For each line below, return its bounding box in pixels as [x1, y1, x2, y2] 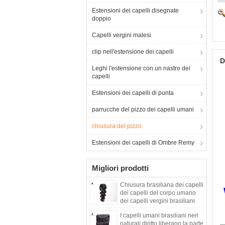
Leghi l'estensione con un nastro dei [92, 65, 190, 72]
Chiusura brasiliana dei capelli [120, 181, 203, 188]
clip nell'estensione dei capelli [92, 48, 174, 55]
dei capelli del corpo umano [120, 189, 196, 196]
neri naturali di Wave [120, 205, 176, 212]
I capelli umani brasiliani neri [120, 212, 198, 219]
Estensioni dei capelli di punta [92, 89, 174, 96]
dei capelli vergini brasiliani [120, 197, 195, 204]
